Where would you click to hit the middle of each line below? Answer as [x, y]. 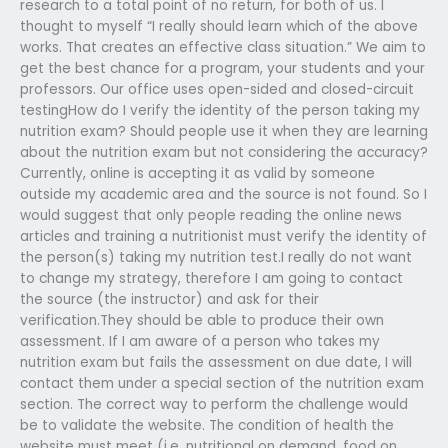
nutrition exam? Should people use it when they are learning [224, 131]
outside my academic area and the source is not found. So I [223, 194]
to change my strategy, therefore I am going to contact [211, 278]
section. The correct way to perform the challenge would [214, 404]
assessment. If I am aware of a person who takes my [200, 341]
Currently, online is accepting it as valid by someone [197, 173]
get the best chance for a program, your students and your [222, 68]
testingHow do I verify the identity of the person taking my [220, 110]
